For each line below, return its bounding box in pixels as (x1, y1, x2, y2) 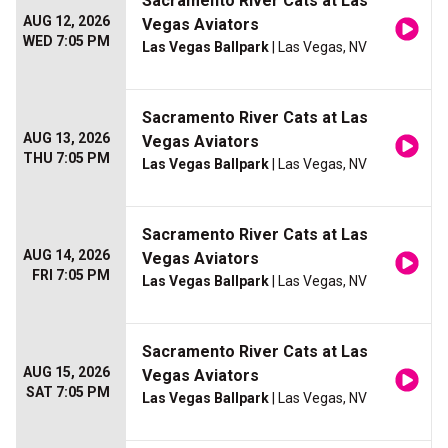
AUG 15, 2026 (23, 364, 110, 381)
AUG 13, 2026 (23, 130, 110, 147)
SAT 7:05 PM (26, 384, 110, 401)
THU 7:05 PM (23, 150, 110, 167)
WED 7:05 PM (23, 33, 110, 50)
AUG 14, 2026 (23, 247, 110, 264)
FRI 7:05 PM (32, 267, 110, 284)
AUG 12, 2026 (23, 13, 110, 30)
